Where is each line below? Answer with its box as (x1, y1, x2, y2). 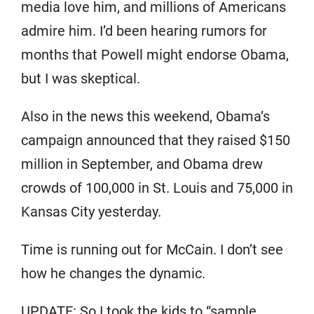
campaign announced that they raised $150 (21, 131, 290, 149)
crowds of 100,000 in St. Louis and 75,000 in (21, 179, 293, 196)
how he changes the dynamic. (21, 264, 205, 282)
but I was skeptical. (21, 69, 140, 87)
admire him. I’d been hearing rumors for (21, 22, 267, 39)
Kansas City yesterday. (21, 203, 161, 220)
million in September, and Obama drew (21, 155, 263, 172)
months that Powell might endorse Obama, (21, 46, 289, 63)
